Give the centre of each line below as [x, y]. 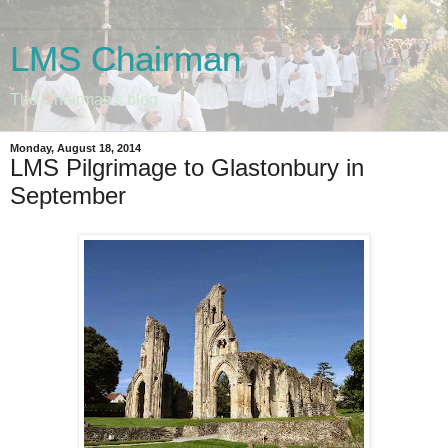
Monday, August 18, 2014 [75, 148]
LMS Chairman [125, 59]
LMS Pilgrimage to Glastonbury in [187, 167]
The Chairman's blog [84, 99]
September [68, 195]
